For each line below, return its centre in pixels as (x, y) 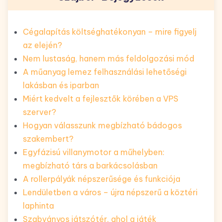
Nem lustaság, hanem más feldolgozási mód (109, 58)
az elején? (42, 45)
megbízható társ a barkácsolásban (90, 165)
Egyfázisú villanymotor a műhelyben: (94, 152)
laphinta (38, 205)
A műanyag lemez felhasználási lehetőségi (105, 72)
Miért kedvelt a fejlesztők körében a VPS (101, 98)
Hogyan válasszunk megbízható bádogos (102, 125)
